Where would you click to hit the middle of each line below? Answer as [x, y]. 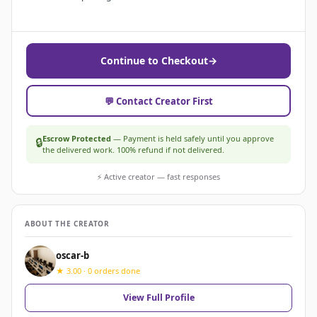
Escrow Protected [77, 139]
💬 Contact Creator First [158, 101]
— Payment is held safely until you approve [192, 139]
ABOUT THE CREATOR [67, 224]
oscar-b [73, 255]
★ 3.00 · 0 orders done [98, 270]
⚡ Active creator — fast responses [158, 177]
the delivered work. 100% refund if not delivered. [133, 150]
